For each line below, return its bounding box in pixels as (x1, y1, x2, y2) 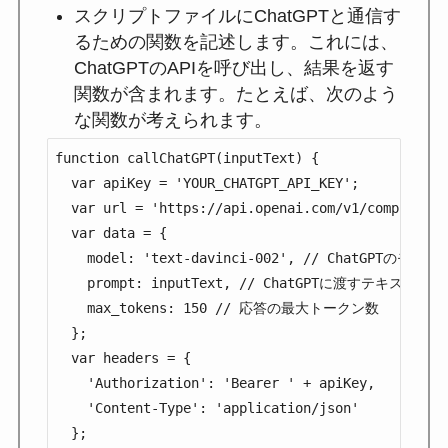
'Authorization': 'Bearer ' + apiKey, (54, 374, 375, 391)
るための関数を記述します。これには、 (73, 32, 398, 53)
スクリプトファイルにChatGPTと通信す (73, 6, 401, 27)
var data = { (54, 224, 167, 241)
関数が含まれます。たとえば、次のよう (73, 84, 398, 105)
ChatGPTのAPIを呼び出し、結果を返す (73, 58, 394, 79)
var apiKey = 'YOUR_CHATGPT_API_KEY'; (54, 174, 359, 191)
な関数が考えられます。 (73, 110, 272, 131)
